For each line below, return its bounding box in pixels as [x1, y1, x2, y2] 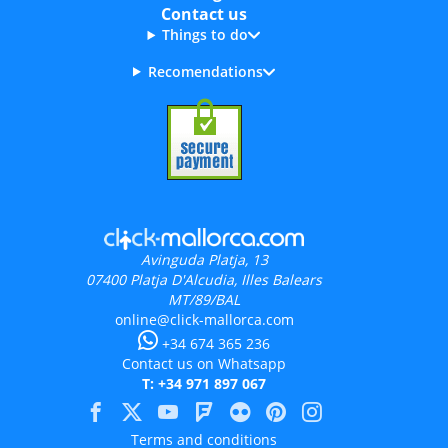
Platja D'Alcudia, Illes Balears [130, 270, 322, 290]
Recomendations [147, 61, 263, 81]
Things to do [162, 25, 249, 45]
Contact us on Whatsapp [122, 354, 286, 374]
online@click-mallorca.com [114, 310, 294, 330]
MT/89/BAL [168, 290, 240, 310]
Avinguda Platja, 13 [140, 250, 268, 270]
